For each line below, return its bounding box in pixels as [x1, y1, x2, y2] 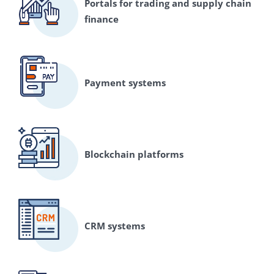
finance [84, 12, 119, 25]
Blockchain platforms [84, 147, 183, 160]
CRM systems [84, 219, 145, 232]
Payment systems [84, 76, 166, 89]
